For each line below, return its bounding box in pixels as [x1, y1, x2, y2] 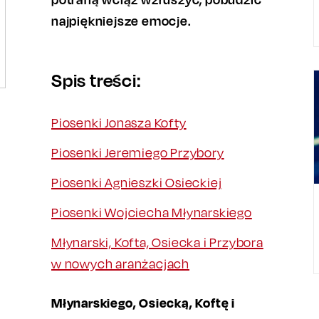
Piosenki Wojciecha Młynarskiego [51, 205, 252, 220]
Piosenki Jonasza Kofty [51, 115, 187, 130]
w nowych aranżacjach [51, 256, 190, 271]
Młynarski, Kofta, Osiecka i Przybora [51, 235, 263, 250]
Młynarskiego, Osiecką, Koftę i [51, 295, 236, 310]
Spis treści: [51, 69, 141, 91]
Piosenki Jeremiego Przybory [51, 145, 224, 160]
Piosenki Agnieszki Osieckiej [51, 175, 222, 190]
